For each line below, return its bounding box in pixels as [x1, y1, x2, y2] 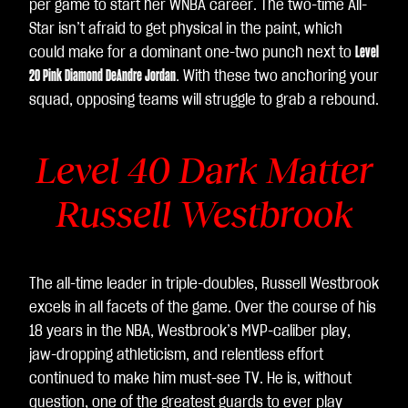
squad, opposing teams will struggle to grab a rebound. [29, 92, 379, 108]
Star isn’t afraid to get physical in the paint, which [29, 21, 342, 37]
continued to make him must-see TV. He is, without [29, 371, 352, 387]
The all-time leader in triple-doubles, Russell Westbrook [29, 276, 379, 292]
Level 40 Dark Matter [36, 150, 372, 190]
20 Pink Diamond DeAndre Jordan [29, 68, 176, 85]
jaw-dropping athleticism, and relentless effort [29, 347, 323, 363]
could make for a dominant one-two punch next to [29, 45, 355, 61]
